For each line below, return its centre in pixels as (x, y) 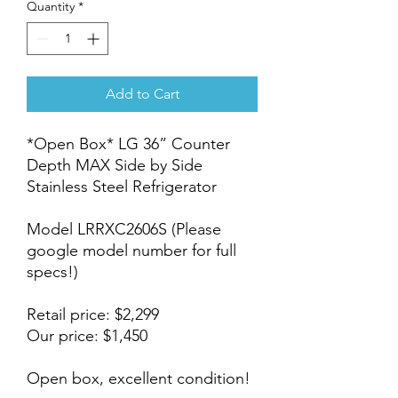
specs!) (52, 272)
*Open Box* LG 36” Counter (128, 144)
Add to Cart (142, 94)
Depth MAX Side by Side (115, 165)
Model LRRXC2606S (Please (124, 229)
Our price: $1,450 (87, 336)
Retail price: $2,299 (93, 314)
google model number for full (131, 251)
